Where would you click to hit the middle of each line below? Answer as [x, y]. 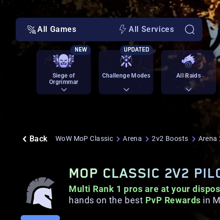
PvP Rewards [173, 200]
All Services [151, 29]
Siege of [64, 76]
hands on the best [107, 200]
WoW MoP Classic [84, 138]
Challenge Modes [126, 76]
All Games [57, 29]
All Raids [189, 76]
